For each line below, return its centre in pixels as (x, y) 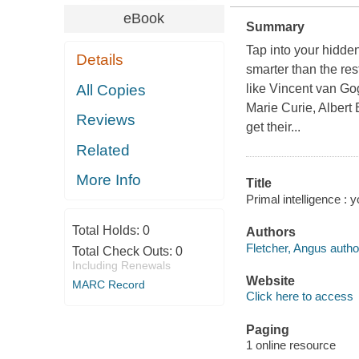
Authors (270, 232)
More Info (109, 180)
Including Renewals (121, 265)
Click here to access (299, 296)
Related (103, 150)
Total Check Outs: (123, 251)
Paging (267, 329)
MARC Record (108, 284)
